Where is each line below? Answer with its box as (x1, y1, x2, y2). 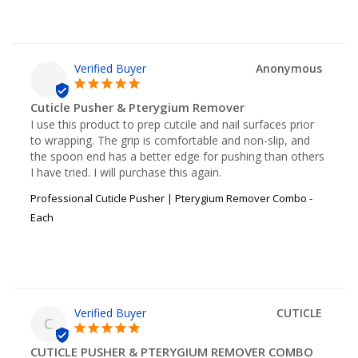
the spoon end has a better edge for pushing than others (30, 148, 324, 164)
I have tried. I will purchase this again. (30, 164, 221, 180)
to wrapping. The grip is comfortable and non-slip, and (30, 132, 310, 148)
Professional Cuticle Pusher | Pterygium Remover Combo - (30, 190, 312, 205)
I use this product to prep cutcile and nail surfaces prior (30, 116, 314, 132)
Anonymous (256, 60, 322, 76)
